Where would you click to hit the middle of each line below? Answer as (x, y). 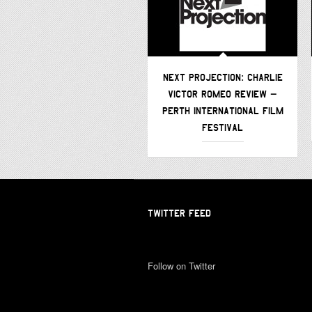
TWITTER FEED (179, 213)
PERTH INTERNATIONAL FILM (223, 111)
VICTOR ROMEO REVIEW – (223, 94)
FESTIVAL (223, 128)
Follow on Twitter (181, 266)
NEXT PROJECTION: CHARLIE (223, 78)
